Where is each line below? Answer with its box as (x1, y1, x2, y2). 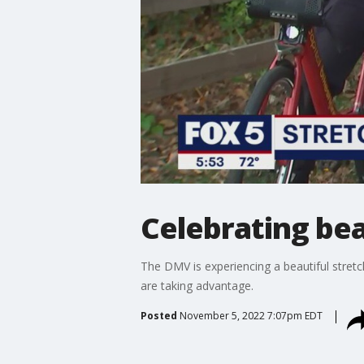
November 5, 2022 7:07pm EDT (179, 308, 323, 323)
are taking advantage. (140, 277, 253, 293)
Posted (140, 308, 177, 323)
